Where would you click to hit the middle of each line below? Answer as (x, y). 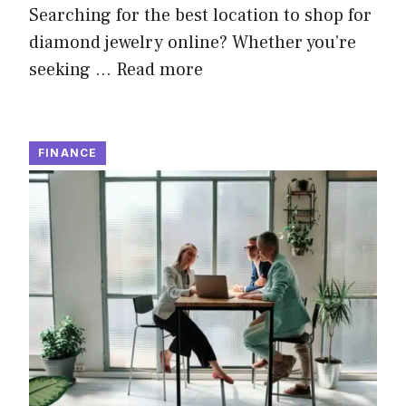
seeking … (72, 70)
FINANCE (68, 153)
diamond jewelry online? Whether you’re (193, 43)
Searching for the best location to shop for (200, 16)
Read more (159, 70)
